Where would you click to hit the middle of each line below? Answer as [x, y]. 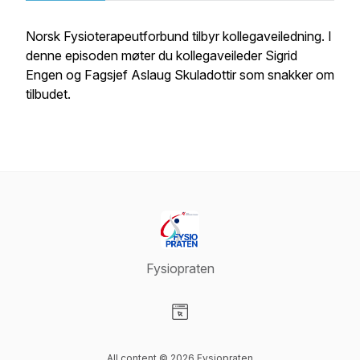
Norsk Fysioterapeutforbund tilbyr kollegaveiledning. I [179, 36]
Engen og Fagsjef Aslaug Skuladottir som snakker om [180, 75]
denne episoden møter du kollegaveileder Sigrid [162, 55]
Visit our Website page [243, 329]
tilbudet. [48, 94]
